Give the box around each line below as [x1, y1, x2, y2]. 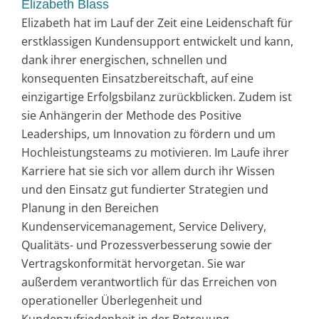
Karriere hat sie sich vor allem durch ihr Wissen [21, 162, 275, 179]
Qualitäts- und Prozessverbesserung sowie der [21, 236, 272, 253]
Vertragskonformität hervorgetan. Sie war [21, 255, 246, 271]
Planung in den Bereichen [21, 199, 159, 216]
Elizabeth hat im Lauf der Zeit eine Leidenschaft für [21, 14, 293, 31]
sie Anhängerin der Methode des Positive [21, 107, 241, 123]
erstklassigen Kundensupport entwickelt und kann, [21, 33, 293, 49]
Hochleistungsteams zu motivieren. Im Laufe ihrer [21, 144, 289, 160]
